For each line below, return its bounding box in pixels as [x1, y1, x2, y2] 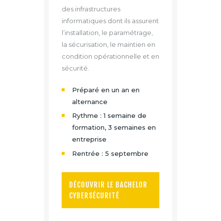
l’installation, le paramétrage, [62, 29, 153, 37]
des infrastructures [62, 5, 120, 13]
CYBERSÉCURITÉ [69, 190, 119, 200]
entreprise [72, 135, 107, 144]
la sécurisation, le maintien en [62, 40, 155, 48]
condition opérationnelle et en [62, 52, 159, 60]
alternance [72, 97, 108, 106]
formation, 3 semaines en [72, 123, 156, 132]
